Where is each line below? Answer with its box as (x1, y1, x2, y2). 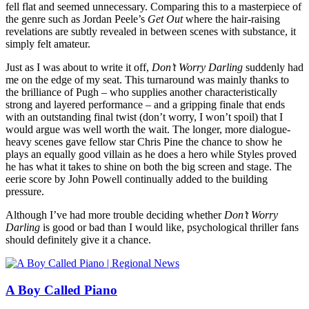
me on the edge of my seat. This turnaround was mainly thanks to (6, 74, 289, 86)
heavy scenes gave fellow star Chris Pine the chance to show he (6, 136, 282, 148)
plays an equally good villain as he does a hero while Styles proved (6, 148, 297, 161)
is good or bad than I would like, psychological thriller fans (43, 221, 299, 234)
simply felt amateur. (6, 38, 90, 50)
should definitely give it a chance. (6, 234, 151, 246)
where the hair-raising (186, 13, 280, 26)
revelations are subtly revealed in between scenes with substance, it (6, 26, 296, 38)
